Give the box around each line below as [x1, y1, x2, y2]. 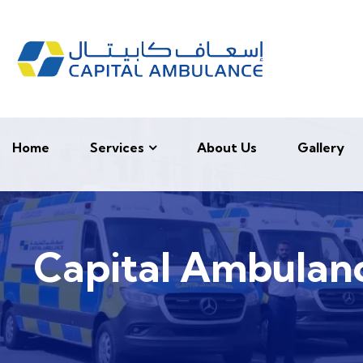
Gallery [297, 139, 344, 156]
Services [90, 139, 144, 156]
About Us [197, 139, 257, 156]
